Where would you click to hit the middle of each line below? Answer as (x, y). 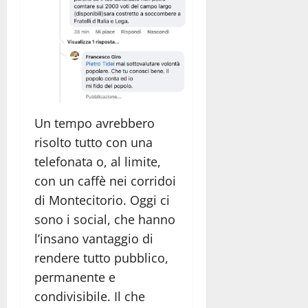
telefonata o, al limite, (98, 162)
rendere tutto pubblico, (101, 258)
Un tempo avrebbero (95, 123)
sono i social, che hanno (105, 220)
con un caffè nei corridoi (105, 181)
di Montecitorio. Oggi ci (102, 200)
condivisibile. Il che (90, 297)
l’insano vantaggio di (94, 239)
